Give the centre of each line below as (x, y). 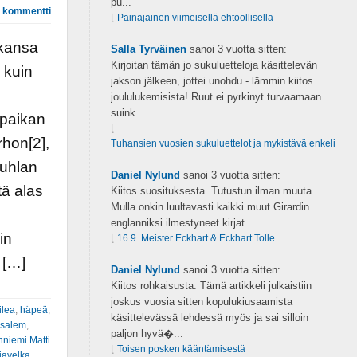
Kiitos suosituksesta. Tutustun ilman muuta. (212, 191)
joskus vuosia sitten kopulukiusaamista (201, 302)
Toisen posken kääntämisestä (181, 349)
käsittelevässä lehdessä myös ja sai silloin (209, 318)
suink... (127, 113)
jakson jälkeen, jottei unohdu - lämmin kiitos (212, 81)
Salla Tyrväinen (148, 49)
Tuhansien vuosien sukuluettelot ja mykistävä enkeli (223, 143)
